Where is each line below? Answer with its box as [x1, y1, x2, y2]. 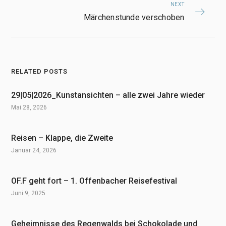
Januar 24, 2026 [11, 147, 57, 154]
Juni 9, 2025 [11, 190, 46, 197]
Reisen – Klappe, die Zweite [11, 133, 114, 143]
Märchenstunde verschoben [83, 12, 185, 22]
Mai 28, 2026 [11, 104, 47, 111]
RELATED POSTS [11, 68, 68, 76]
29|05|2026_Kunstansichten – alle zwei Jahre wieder [11, 90, 205, 100]
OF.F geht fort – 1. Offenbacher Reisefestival [11, 176, 178, 186]
